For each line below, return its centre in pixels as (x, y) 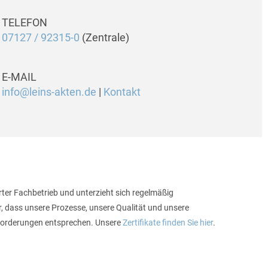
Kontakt (122, 92)
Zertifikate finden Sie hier (167, 223)
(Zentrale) (104, 38)
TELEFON (25, 23)
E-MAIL (19, 77)
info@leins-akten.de (49, 92)
